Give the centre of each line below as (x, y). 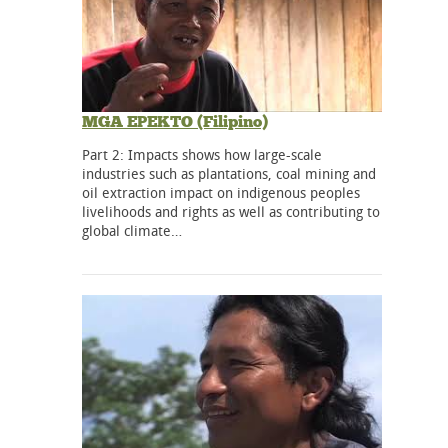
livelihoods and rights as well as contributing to (231, 211)
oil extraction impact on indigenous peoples (221, 192)
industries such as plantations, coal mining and (229, 173)
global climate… (132, 230)
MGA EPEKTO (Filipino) (175, 121)
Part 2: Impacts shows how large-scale (202, 154)
